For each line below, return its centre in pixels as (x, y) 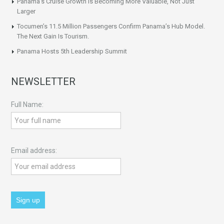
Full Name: (27, 104)
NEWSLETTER (43, 81)
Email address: (34, 150)
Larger (26, 11)
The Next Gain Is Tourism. (53, 36)
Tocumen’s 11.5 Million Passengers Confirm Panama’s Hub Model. (111, 26)
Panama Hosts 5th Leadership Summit (72, 51)
